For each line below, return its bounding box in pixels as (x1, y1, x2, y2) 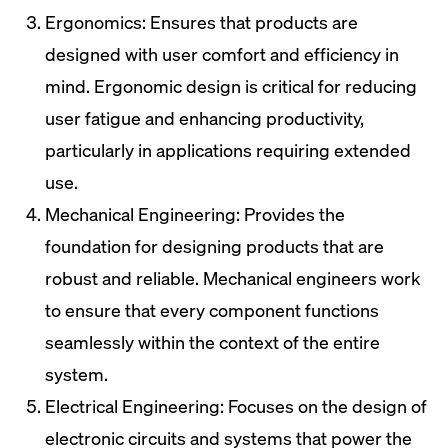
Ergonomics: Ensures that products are (45, 10, 358, 34)
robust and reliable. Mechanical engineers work (45, 266, 421, 290)
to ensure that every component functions (45, 298, 379, 322)
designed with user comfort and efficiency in (45, 42, 399, 66)
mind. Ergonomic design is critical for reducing (45, 74, 417, 98)
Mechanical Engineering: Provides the (45, 202, 345, 226)
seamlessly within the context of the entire (45, 330, 380, 354)
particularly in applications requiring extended (45, 138, 411, 162)
